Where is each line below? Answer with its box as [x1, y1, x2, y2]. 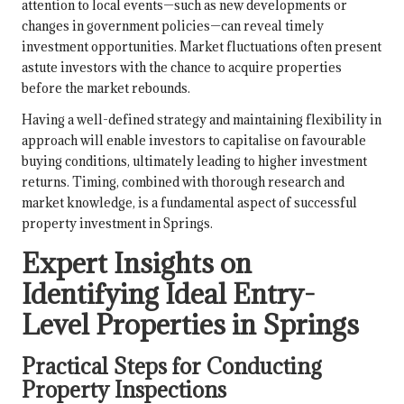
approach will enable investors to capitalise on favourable [22, 132, 366, 150]
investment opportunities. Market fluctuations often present [22, 38, 381, 56]
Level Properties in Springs [22, 307, 359, 343]
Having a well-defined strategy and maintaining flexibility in [22, 111, 381, 129]
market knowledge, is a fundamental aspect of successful [22, 194, 357, 212]
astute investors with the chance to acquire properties [22, 59, 342, 77]
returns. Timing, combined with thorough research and [22, 173, 344, 191]
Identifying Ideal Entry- [22, 276, 316, 312]
